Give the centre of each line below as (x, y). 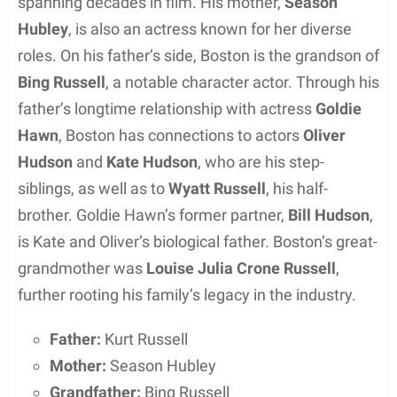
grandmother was (82, 268)
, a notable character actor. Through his (242, 82)
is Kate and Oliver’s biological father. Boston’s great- (198, 241)
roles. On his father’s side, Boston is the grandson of (198, 55)
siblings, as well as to (93, 188)
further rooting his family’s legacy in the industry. (187, 294)
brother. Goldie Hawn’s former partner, (153, 214)
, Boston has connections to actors (181, 135)
